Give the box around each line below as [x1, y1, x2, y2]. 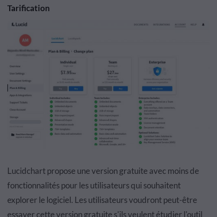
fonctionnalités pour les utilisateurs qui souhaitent [7, 180, 181, 190]
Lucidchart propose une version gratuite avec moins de [7, 165, 199, 176]
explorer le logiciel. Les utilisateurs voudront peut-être [7, 194, 197, 205]
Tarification [7, 2, 50, 13]
